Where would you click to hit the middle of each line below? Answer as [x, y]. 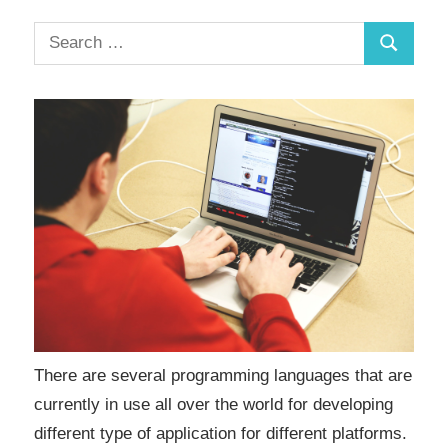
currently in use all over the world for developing [213, 404]
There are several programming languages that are [223, 375]
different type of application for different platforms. [220, 433]
